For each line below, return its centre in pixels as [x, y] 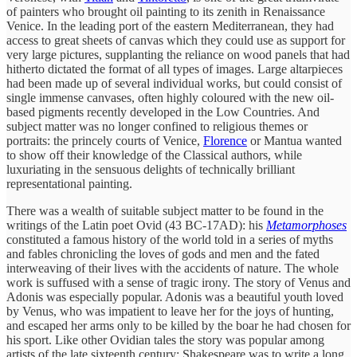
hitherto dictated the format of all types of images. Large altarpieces [175, 69]
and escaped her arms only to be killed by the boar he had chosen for [178, 325]
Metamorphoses [306, 225]
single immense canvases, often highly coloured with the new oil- [170, 97]
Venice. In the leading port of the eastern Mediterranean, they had [170, 25]
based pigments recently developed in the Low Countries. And [163, 112]
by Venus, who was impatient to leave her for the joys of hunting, [170, 311]
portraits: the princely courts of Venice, [105, 140]
